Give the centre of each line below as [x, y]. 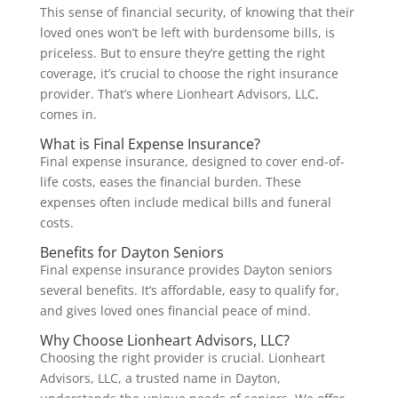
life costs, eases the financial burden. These [170, 182]
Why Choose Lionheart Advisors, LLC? [164, 341]
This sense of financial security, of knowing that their [197, 12]
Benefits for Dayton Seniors [131, 253]
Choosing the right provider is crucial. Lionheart [182, 358]
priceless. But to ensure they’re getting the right [182, 53]
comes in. [68, 115]
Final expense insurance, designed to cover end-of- [192, 162]
